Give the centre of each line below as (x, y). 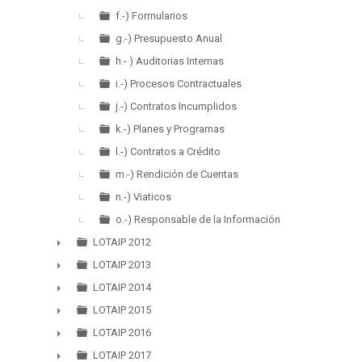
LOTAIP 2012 (122, 242)
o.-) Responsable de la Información (198, 219)
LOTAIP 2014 (122, 287)
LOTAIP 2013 (122, 265)
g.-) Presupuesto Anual (169, 38)
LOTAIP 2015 (122, 310)
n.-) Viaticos (143, 197)
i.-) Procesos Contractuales (179, 84)
